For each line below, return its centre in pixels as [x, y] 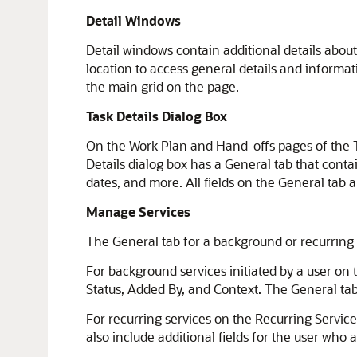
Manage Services [138, 212]
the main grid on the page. [163, 86]
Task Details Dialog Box [157, 116]
